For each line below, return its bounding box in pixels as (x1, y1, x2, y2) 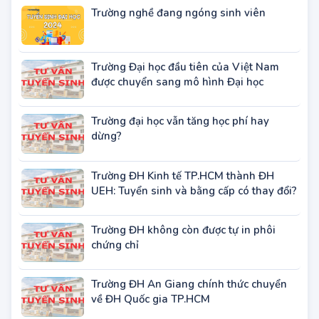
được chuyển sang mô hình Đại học (91, 105, 263, 120)
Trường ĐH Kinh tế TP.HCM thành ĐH (91, 199, 274, 214)
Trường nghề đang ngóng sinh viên (91, 36, 266, 51)
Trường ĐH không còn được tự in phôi (91, 253, 276, 268)
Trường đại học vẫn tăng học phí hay (91, 145, 269, 159)
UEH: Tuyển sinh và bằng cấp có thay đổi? (91, 214, 297, 229)
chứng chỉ (91, 268, 139, 283)
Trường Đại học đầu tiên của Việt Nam (91, 90, 279, 105)
